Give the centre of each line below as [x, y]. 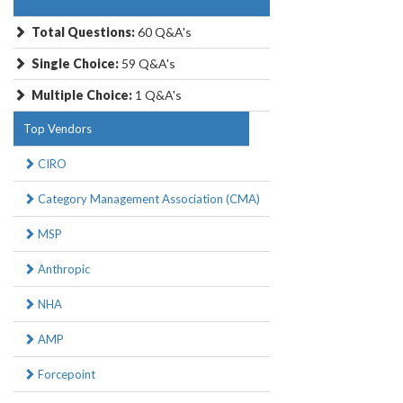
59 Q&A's [147, 64]
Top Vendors [58, 129]
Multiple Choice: [82, 95]
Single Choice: [75, 64]
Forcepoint [65, 375]
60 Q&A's [165, 32]
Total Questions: [85, 32]
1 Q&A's [157, 95]
